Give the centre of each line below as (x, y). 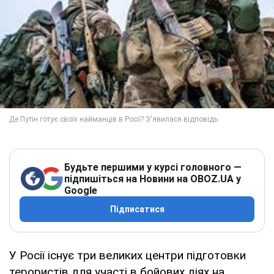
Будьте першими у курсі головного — (153, 167)
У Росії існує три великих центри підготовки (128, 255)
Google (81, 190)
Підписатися (137, 209)
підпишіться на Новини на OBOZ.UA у (153, 179)
